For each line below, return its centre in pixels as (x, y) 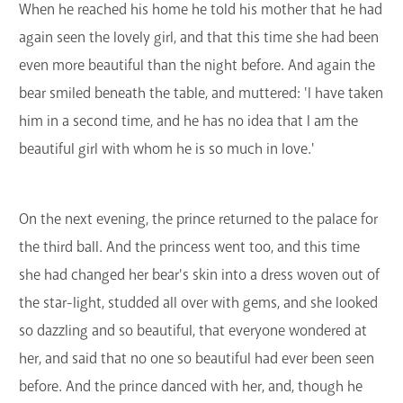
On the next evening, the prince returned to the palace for (198, 219)
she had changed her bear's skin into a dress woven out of (199, 275)
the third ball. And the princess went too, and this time (189, 247)
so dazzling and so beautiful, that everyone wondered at (193, 331)
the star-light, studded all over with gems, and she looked (198, 303)
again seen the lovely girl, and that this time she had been (199, 37)
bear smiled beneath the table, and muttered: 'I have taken (201, 93)
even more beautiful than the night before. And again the (197, 65)
